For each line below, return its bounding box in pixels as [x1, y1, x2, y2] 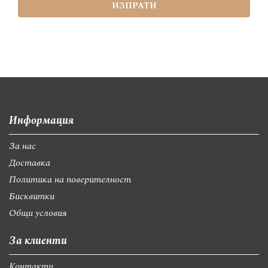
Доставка [9, 156, 50, 170]
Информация [9, 112, 74, 129]
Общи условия [9, 206, 67, 220]
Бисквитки [9, 189, 54, 203]
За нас [9, 139, 36, 153]
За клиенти [9, 233, 67, 249]
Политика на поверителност [9, 172, 131, 187]
